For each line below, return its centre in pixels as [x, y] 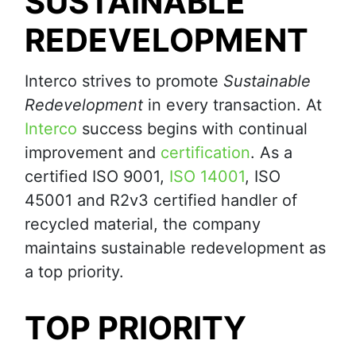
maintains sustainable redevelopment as [175, 248]
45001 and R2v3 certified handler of [161, 201]
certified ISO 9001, [97, 177]
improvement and [93, 153]
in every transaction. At [232, 105]
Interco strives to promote [124, 81]
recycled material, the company [143, 224]
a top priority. [74, 272]
